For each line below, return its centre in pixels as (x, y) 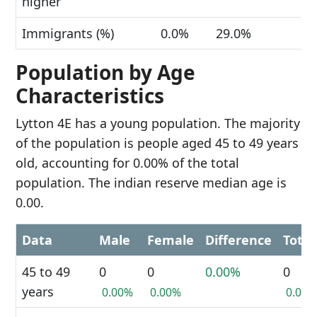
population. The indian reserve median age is (151, 183)
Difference (238, 240)
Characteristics (90, 96)
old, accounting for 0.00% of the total (127, 163)
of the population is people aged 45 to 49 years (157, 143)
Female (171, 240)
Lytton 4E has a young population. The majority (158, 123)
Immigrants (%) (68, 33)
